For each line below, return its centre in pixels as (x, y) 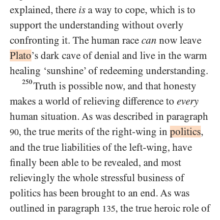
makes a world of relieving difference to (93, 101)
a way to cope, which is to (140, 10)
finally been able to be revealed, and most (96, 163)
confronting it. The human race (76, 40)
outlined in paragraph (56, 208)
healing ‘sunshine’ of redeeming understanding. (109, 71)
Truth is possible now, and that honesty (115, 86)
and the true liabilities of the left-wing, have (101, 147)
